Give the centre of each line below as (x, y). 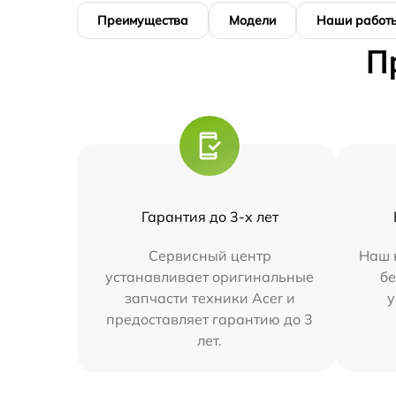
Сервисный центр (209, 255)
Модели (252, 20)
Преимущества (143, 20)
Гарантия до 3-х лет (209, 217)
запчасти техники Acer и (209, 298)
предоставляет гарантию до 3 (210, 319)
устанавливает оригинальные (210, 277)
